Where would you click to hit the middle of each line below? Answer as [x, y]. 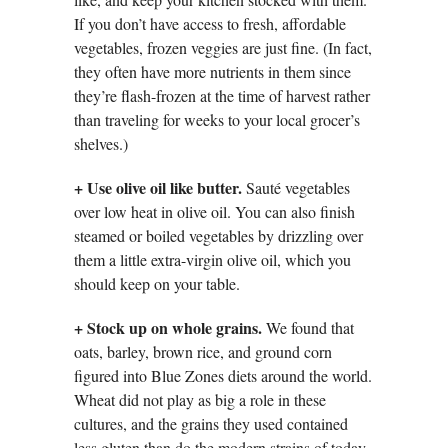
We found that [308, 328]
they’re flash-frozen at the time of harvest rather [222, 96]
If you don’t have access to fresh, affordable [210, 24]
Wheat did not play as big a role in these [200, 400]
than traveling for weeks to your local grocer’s [217, 120]
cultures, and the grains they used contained [211, 424]
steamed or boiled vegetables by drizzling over [218, 236]
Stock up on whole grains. [174, 328]
